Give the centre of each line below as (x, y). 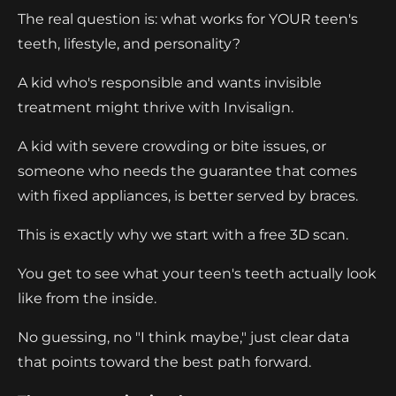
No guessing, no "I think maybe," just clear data (183, 337)
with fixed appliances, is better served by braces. (188, 195)
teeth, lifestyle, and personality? (129, 43)
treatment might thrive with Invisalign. (156, 107)
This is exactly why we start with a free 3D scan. (183, 234)
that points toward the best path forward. (164, 362)
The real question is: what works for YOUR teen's (188, 19)
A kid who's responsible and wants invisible (170, 82)
